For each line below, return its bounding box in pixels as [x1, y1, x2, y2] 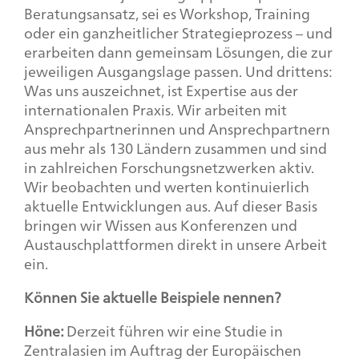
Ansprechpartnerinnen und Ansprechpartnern [24, 115, 330, 142]
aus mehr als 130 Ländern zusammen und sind [24, 135, 327, 161]
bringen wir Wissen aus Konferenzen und [24, 212, 297, 238]
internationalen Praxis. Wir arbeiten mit [24, 96, 287, 123]
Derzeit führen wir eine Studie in [67, 317, 283, 344]
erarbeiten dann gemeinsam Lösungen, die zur [24, 38, 333, 65]
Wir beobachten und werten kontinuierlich [24, 173, 309, 200]
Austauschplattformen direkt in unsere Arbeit [24, 231, 327, 257]
